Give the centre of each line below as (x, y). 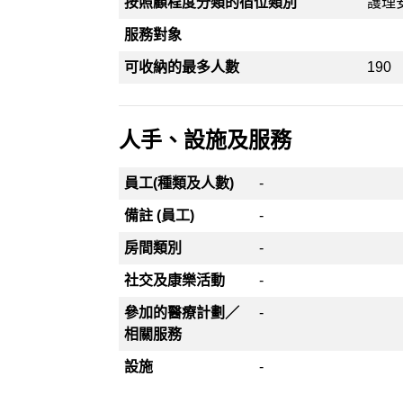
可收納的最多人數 (182, 67)
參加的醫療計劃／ (182, 313)
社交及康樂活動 (175, 280)
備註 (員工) (160, 215)
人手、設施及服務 (205, 140)
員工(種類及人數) (179, 183)
